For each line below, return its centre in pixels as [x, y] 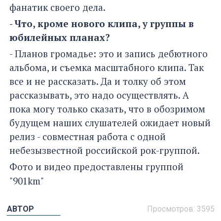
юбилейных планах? [60, 37]
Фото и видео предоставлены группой [96, 167]
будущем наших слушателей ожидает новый [110, 123]
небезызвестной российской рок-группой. [105, 150]
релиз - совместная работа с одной [88, 137]
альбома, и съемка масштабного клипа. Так [107, 68]
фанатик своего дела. [57, 7]
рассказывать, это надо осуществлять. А [99, 95]
